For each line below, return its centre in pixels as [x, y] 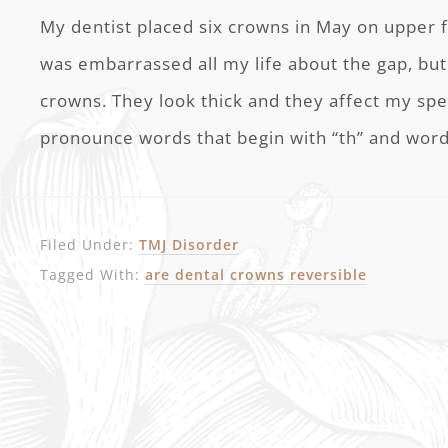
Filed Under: [90, 244]
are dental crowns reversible [256, 274]
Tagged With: [93, 274]
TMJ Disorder [189, 244]
